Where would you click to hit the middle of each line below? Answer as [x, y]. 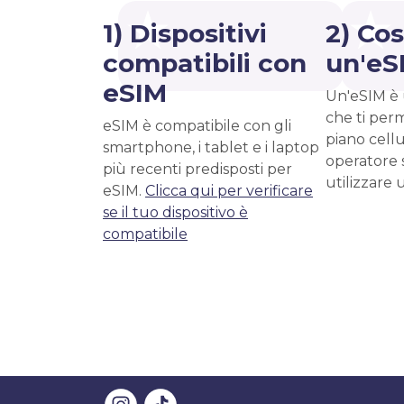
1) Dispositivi [185, 33]
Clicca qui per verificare [229, 191]
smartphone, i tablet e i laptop [211, 147]
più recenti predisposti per [197, 169]
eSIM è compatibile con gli [197, 126]
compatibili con [205, 63]
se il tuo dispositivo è [175, 212]
